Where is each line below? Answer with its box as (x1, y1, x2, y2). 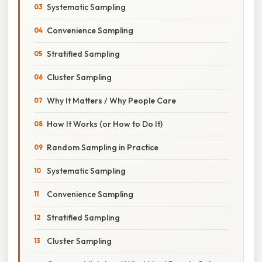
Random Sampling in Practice (47, 142, 158, 153)
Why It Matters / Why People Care (47, 95, 176, 106)
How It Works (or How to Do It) (47, 118, 163, 129)
